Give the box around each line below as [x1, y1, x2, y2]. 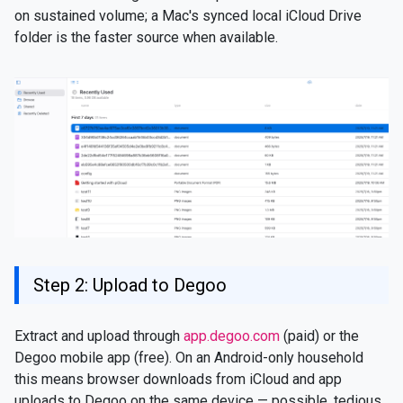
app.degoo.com [184, 327, 280, 345]
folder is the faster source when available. [14, 29, 278, 46]
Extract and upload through [14, 327, 184, 345]
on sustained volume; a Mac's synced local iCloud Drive [14, 7, 362, 24]
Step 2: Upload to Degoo [33, 274, 227, 297]
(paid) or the [280, 327, 359, 345]
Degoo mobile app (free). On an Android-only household [14, 349, 363, 367]
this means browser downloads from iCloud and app [14, 371, 342, 389]
